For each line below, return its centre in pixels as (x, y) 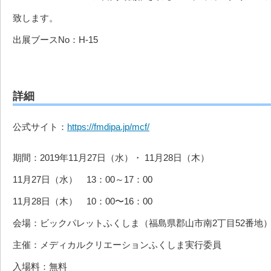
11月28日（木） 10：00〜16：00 (83, 201)
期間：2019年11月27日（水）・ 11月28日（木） (111, 158)
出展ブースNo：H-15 (55, 40)
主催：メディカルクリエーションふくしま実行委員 (117, 245)
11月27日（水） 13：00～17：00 (83, 180)
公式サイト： (40, 127)
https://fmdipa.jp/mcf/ (108, 127)
